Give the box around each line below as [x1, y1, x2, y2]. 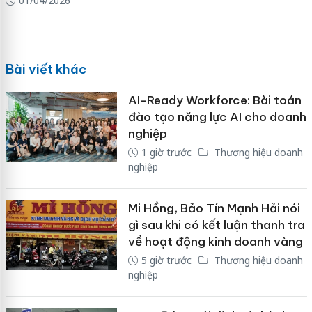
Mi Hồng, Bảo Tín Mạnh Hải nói [127, 200, 300, 216]
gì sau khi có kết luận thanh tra [127, 217, 305, 233]
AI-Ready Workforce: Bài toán [127, 92, 302, 108]
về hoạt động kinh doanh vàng [127, 233, 303, 249]
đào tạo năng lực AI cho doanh [127, 109, 306, 125]
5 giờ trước [141, 253, 192, 267]
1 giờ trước [141, 145, 192, 159]
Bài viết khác [5, 61, 86, 77]
